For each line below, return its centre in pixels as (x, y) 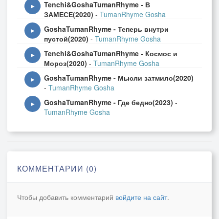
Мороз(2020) (66, 63)
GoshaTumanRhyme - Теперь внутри (106, 29)
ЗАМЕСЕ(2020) (69, 14)
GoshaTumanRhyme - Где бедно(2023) (109, 102)
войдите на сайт (141, 197)
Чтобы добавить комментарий (66, 197)
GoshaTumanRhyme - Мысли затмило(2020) (119, 78)
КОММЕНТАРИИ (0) (57, 168)
